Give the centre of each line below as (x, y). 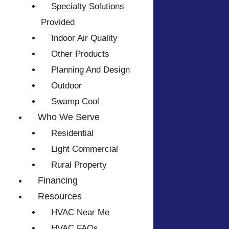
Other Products (80, 54)
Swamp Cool (75, 102)
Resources (60, 197)
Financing (58, 181)
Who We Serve (69, 117)
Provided (58, 22)
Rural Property (79, 165)
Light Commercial (84, 149)
